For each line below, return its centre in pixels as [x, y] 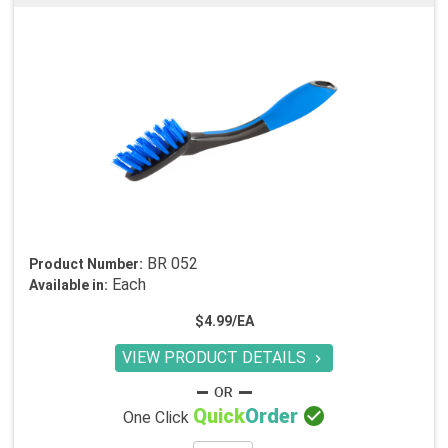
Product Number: [86, 264]
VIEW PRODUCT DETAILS [216, 358]
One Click [157, 418]
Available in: [68, 285]
